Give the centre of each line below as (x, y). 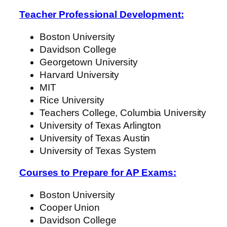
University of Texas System (98, 150)
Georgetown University (89, 62)
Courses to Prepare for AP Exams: (98, 173)
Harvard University (80, 74)
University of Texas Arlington (101, 125)
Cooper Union (70, 207)
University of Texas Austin (95, 138)
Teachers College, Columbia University (123, 112)
